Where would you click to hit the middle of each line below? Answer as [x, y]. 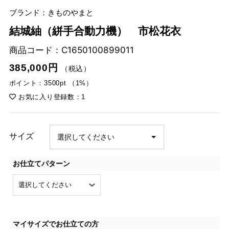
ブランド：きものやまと [51, 13]
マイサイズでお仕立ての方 [55, 223]
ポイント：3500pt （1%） [51, 83]
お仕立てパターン [41, 163]
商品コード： [35, 50]
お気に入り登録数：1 [51, 97]
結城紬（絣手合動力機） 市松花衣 [95, 31]
